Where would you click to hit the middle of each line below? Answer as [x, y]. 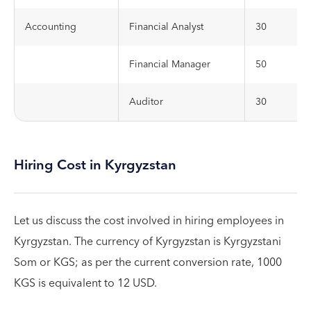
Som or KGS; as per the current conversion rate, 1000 [148, 262]
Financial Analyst [166, 27]
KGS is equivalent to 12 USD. [85, 283]
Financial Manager [170, 65]
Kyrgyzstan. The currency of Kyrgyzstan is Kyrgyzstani [148, 242]
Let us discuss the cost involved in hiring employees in [149, 221]
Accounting [51, 27]
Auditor [146, 102]
